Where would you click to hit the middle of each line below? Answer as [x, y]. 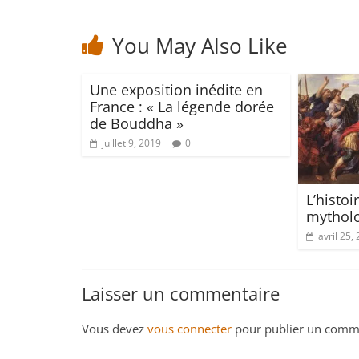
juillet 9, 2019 [131, 143]
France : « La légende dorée [182, 107]
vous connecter [190, 328]
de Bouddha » [137, 124]
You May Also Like [200, 46]
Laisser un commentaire [181, 293]
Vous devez [115, 328]
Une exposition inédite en [176, 90]
